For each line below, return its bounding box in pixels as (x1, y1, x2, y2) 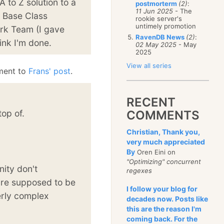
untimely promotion (135, 22, 196, 30)
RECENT (126, 95, 176, 109)
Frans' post (28, 65, 70, 76)
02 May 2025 (135, 40, 177, 48)
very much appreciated (126, 137, 205, 146)
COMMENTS (126, 108, 200, 122)
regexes (126, 166, 152, 174)
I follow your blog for (126, 184, 198, 193)
